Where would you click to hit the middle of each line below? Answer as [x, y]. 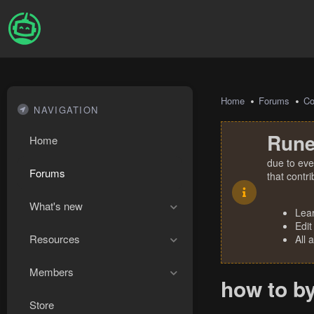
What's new [56, 206]
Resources [55, 239]
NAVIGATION [66, 110]
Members [52, 272]
